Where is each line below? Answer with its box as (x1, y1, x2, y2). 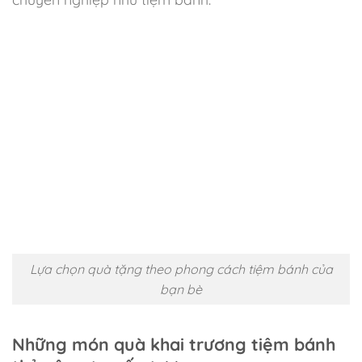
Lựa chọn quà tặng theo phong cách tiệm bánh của (29, 260, 333, 277)
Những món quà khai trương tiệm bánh (12, 333, 335, 355)
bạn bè (160, 280, 202, 297)
